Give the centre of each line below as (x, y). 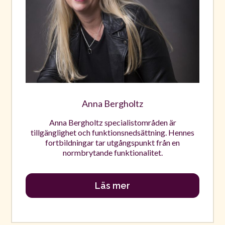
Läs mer (113, 186)
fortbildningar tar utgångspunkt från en (113, 142)
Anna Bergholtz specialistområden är (113, 122)
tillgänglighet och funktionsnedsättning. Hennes (113, 132)
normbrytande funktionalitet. (113, 152)
